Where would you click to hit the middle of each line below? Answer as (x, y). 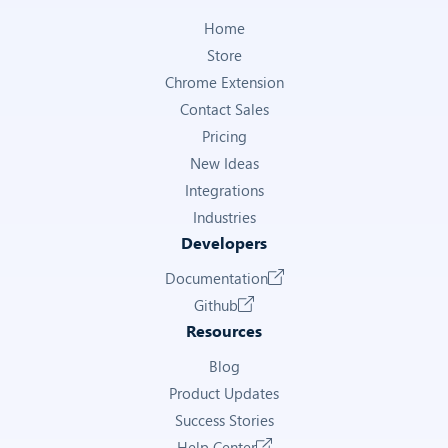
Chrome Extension (224, 82)
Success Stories (224, 420)
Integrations (224, 190)
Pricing (224, 136)
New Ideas (224, 163)
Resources (224, 331)
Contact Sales (224, 109)
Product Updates (224, 393)
